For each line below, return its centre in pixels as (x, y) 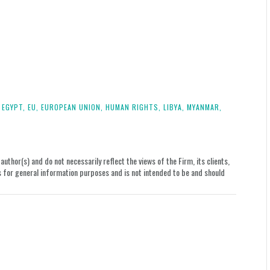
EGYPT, (14, 107)
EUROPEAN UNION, (72, 107)
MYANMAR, (204, 107)
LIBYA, (174, 107)
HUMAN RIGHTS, (133, 107)
